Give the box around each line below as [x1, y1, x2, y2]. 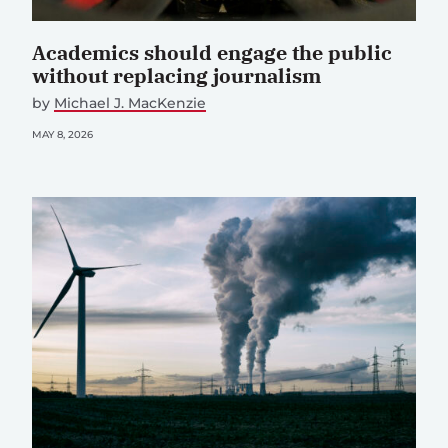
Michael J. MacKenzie [54, 94, 206, 113]
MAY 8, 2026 [32, 128, 93, 142]
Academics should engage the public [32, 39, 392, 67]
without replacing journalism [32, 62, 321, 90]
